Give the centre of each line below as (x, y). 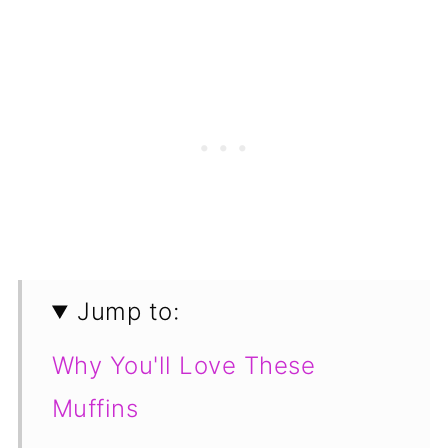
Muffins (95, 409)
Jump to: (128, 312)
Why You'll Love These (183, 366)
